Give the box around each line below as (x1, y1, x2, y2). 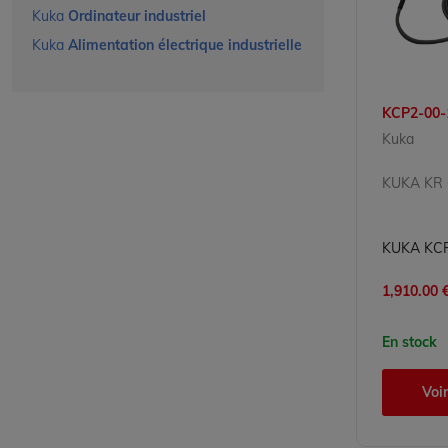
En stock (382, 333, 437, 352)
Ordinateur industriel (68, 7, 206, 25)
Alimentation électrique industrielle (68, 36, 302, 54)
